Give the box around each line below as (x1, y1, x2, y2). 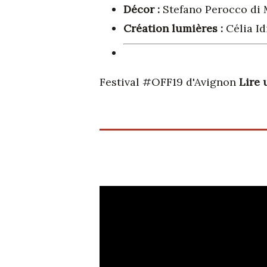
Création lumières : (123, 21, 226, 35)
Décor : (123, 2, 163, 16)
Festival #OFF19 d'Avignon (100, 74, 239, 89)
